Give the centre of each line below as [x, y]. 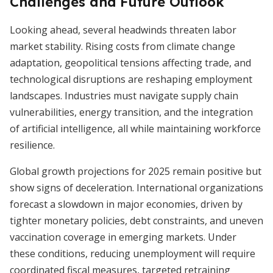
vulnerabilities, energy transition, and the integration [131, 112]
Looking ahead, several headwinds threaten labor [123, 30]
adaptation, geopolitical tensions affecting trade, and [130, 63]
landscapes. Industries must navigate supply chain [124, 96]
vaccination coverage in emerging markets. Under [123, 237]
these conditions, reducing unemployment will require [133, 253]
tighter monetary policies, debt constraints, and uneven [136, 221]
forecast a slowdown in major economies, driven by [126, 204]
